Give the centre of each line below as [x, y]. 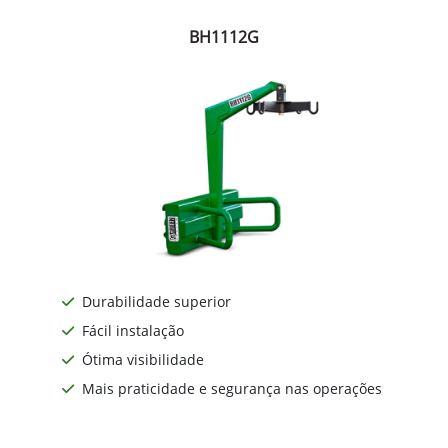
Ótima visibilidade [143, 359]
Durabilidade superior [156, 301]
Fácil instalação [133, 330]
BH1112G [224, 37]
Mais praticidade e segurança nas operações [232, 388]
